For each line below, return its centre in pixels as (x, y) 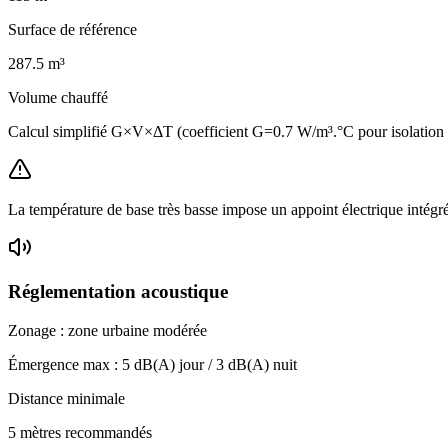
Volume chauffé (58, 97)
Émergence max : (65, 364)
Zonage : (38, 330)
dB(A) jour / (173, 364)
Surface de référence (72, 29)
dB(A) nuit (260, 364)
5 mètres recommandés (80, 432)
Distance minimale (66, 398)
